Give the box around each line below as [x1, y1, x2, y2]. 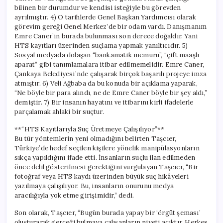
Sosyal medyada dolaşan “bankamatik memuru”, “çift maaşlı [14, 50, 200, 59]
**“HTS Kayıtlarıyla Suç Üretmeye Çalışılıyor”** [14, 124, 165, 133]
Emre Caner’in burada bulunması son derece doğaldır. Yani [14, 31, 198, 40]
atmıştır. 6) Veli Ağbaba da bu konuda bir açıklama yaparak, [14, 79, 198, 88]
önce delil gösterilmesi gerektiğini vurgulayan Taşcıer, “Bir [14, 162, 198, 171]
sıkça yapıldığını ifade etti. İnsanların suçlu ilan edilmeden [14, 153, 196, 162]
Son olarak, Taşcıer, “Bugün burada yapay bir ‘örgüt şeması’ [14, 208, 201, 217]
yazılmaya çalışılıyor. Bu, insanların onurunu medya [14, 181, 174, 190]
